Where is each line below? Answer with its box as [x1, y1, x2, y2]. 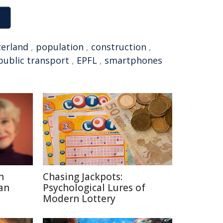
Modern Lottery [43, 192, 115, 205]
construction [91, 41, 146, 53]
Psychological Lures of [43, 181, 145, 194]
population [36, 41, 84, 53]
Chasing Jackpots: [43, 170, 122, 183]
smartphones [105, 54, 162, 66]
